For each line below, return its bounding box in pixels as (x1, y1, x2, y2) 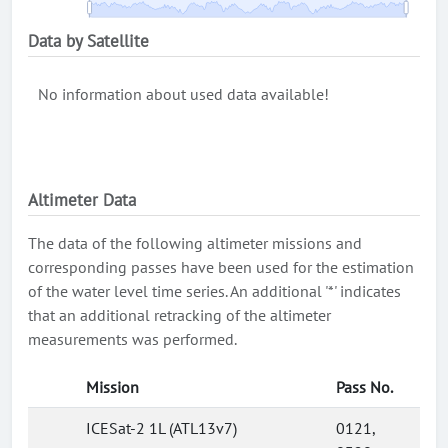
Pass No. (336, 377, 393, 397)
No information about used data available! (38, 84, 329, 104)
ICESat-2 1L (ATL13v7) (86, 418, 237, 438)
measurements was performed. (28, 329, 237, 349)
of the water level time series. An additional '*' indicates (28, 281, 401, 301)
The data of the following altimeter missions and (28, 233, 362, 253)
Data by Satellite (28, 30, 149, 52)
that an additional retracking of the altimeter (28, 305, 331, 325)
